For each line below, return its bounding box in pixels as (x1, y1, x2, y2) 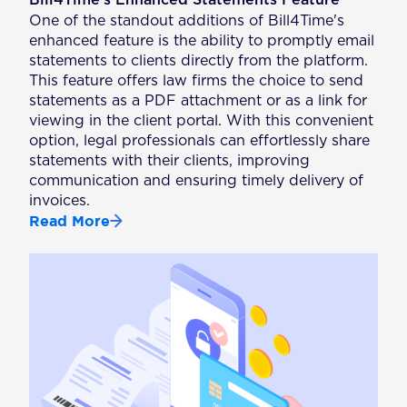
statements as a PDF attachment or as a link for (29, 93, 368, 108)
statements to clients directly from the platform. (29, 53, 369, 68)
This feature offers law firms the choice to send (29, 73, 364, 88)
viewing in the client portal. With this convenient (29, 113, 374, 128)
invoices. (29, 193, 91, 208)
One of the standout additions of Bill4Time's (29, 13, 345, 28)
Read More (29, 212, 111, 229)
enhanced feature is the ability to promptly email (29, 33, 375, 48)
